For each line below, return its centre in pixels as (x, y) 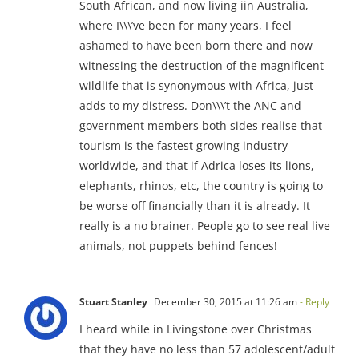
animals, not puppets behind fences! (178, 245)
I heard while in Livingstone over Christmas (196, 329)
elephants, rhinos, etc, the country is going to (201, 185)
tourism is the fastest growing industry (184, 145)
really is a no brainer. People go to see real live (205, 225)
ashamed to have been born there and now (196, 45)
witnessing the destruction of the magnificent (202, 65)
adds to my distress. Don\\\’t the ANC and (190, 105)
